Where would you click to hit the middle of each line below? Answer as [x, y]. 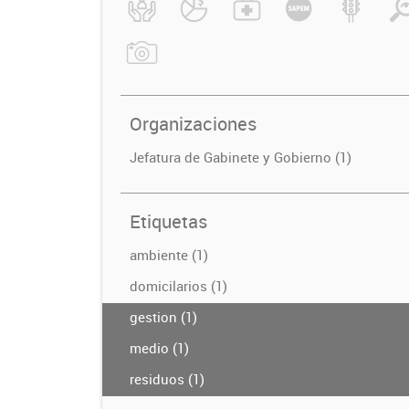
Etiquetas [168, 221]
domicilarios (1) [178, 286]
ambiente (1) [169, 255]
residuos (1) [167, 379]
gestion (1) [163, 317]
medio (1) [159, 348]
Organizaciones [193, 124]
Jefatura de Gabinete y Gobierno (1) [241, 157]
